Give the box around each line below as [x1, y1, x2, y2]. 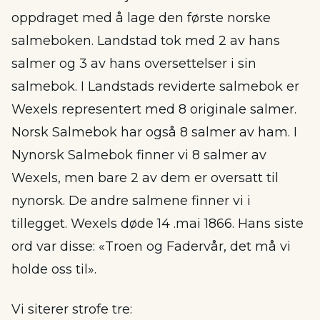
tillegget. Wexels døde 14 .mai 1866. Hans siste [11, 216, 304, 231]
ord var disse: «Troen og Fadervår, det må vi [11, 239, 291, 254]
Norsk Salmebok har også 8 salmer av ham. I [11, 124, 297, 140]
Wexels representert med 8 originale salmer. [11, 101, 296, 117]
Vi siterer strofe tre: [11, 301, 132, 317]
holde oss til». [11, 261, 96, 277]
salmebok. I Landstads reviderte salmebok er [11, 79, 299, 94]
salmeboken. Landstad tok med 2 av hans [11, 33, 280, 49]
